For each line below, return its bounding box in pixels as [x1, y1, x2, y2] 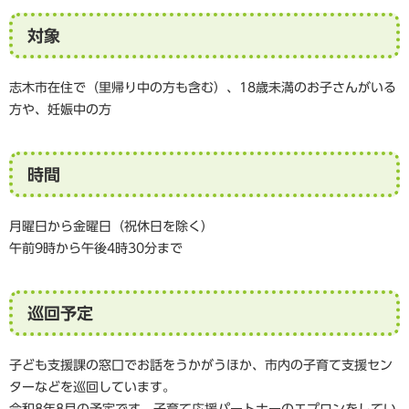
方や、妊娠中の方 [9, 103, 111, 117]
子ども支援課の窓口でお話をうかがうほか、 [9, 359, 265, 372]
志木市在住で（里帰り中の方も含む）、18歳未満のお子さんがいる [9, 81, 396, 95]
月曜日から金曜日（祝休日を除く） [9, 220, 214, 234]
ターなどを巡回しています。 [9, 381, 175, 394]
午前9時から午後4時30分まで [9, 242, 183, 256]
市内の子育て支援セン [265, 359, 393, 372]
